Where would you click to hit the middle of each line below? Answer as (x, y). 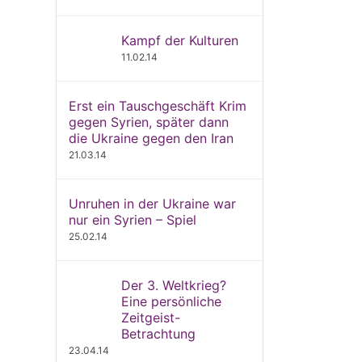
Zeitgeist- (150, 318)
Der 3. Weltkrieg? (173, 285)
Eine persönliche (171, 301)
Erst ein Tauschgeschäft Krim (157, 106)
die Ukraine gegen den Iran (151, 138)
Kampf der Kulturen (179, 40)
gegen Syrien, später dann (148, 122)
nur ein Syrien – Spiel (132, 220)
